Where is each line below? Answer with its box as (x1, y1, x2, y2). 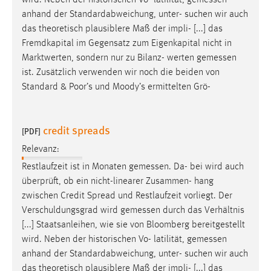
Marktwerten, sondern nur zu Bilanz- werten (22, 53, 197, 63)
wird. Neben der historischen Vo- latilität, (22, 235, 187, 245)
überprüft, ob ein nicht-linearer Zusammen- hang (22, 177, 214, 187)
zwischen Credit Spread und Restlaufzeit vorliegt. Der (22, 191, 232, 201)
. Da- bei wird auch (169, 162, 244, 172)
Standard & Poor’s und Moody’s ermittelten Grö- (22, 82, 211, 92)
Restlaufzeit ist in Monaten (22, 162, 129, 172)
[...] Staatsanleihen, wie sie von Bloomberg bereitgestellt (22, 220, 245, 230)
